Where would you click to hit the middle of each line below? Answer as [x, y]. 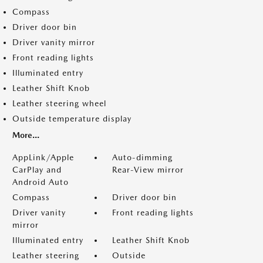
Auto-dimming [142, 157]
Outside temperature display [72, 119]
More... [26, 135]
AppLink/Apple [43, 157]
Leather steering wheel [59, 103]
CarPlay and [37, 170]
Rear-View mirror [148, 170]
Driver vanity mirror [54, 42]
